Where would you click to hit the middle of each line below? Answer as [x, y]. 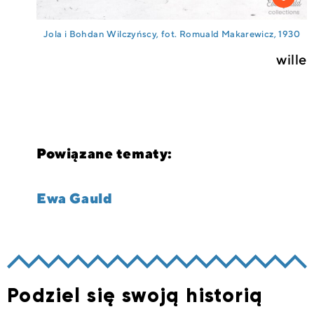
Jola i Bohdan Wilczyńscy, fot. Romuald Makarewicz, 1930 [172, 35]
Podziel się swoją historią [135, 296]
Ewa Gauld [75, 199]
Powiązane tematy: [104, 154]
